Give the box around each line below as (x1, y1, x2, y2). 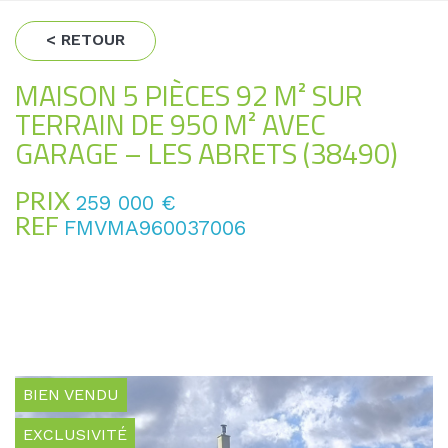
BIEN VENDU (23, 385, 119, 404)
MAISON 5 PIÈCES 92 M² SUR (15, 73, 363, 117)
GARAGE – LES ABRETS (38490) (15, 131, 398, 175)
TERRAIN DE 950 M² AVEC (15, 102, 326, 146)
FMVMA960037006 (64, 216, 246, 240)
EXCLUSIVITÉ (23, 425, 127, 444)
